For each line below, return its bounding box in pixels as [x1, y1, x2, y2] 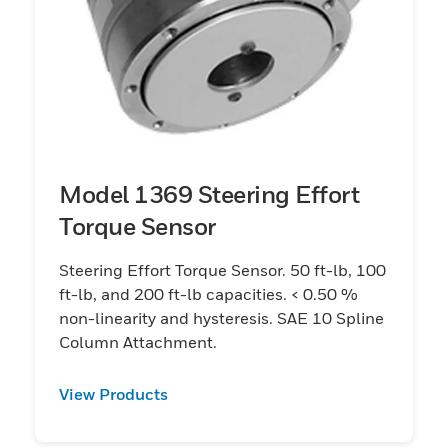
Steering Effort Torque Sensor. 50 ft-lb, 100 [59, 259, 386, 280]
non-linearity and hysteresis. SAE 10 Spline [59, 307, 384, 328]
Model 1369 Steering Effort [59, 179, 359, 208]
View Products [59, 383, 168, 404]
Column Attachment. [59, 331, 217, 352]
